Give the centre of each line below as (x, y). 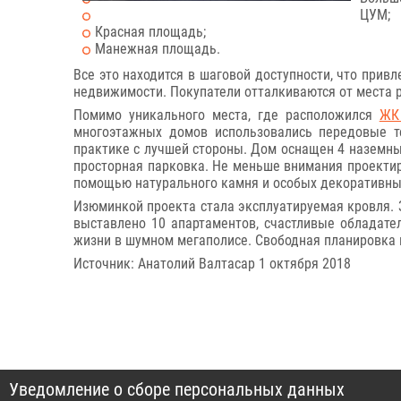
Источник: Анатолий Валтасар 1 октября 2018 (212, 264)
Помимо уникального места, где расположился (226, 115)
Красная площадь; (150, 32)
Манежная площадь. (158, 49)
